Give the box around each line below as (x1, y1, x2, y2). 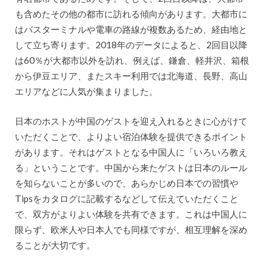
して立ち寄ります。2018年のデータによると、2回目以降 (14, 39, 247, 50)
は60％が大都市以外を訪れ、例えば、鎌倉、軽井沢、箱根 (14, 54, 249, 66)
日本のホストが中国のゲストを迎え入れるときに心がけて (14, 116, 247, 127)
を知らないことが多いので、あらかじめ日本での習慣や (14, 178, 238, 189)
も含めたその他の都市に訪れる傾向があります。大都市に (14, 8, 247, 19)
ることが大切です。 (14, 240, 95, 251)
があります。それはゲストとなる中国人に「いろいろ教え (14, 147, 247, 158)
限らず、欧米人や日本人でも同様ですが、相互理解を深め (14, 224, 247, 235)
